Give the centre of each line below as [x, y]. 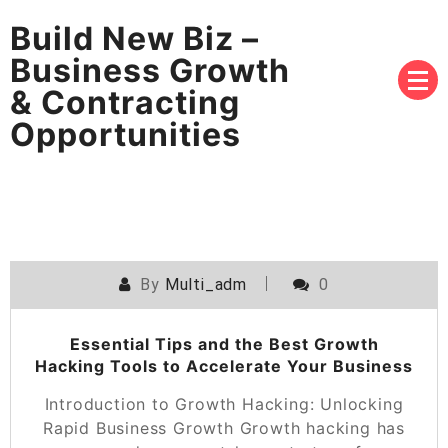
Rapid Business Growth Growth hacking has [224, 427]
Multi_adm [205, 284]
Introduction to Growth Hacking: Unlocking [224, 403]
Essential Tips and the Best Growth [224, 343]
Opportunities [125, 134]
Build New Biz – [134, 38]
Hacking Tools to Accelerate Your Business [224, 365]
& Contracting [125, 102]
